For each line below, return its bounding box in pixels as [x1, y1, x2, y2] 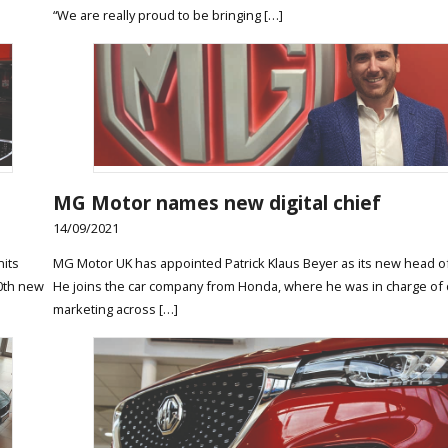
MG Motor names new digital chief [52, 188, 381, 216]
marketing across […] [52, 300, 178, 319]
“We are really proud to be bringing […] [52, 5, 283, 24]
